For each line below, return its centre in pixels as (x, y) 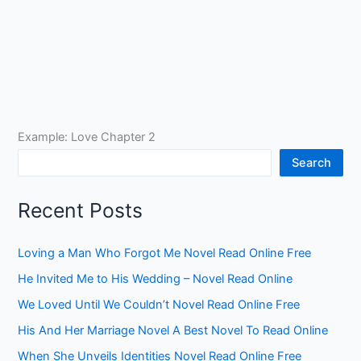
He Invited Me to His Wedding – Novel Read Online (156, 278)
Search (311, 162)
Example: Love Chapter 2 (87, 137)
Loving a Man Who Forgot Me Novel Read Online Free (165, 253)
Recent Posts (81, 211)
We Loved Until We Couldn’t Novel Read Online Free (159, 304)
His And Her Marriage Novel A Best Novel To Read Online (173, 330)
